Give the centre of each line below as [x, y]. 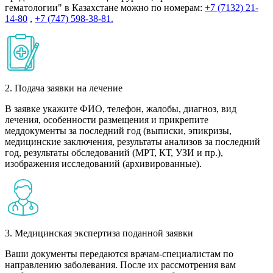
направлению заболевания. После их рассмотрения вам [120, 264]
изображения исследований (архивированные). [103, 163]
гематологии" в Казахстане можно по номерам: [105, 7]
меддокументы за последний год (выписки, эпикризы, [118, 130]
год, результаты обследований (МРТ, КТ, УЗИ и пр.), [114, 152]
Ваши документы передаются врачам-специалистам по [119, 253]
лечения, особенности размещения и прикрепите [107, 119]
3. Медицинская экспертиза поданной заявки [99, 233]
